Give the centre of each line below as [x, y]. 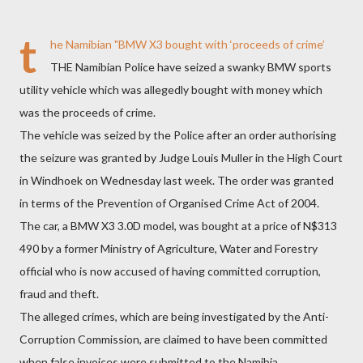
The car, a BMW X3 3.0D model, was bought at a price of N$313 [178, 226]
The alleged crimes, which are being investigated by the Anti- [174, 316]
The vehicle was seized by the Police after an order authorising [178, 135]
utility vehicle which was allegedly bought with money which [171, 90]
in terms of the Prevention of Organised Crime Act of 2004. [169, 203]
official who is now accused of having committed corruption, [170, 271]
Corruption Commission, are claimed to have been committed [173, 339]
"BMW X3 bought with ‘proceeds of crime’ [218, 44]
